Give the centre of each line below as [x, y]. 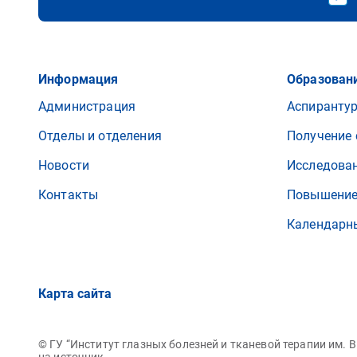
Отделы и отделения [100, 136]
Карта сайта [75, 294]
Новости [64, 165]
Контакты [69, 195]
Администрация [87, 106]
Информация [78, 79]
